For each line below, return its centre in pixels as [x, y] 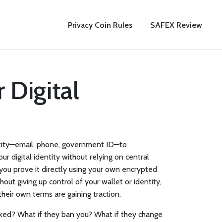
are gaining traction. [87, 194]
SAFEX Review [176, 25]
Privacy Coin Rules [100, 25]
